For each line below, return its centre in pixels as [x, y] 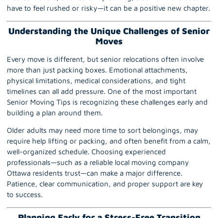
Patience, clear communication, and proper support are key [105, 184]
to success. [25, 195]
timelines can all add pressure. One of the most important [102, 91]
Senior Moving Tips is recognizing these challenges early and [107, 102]
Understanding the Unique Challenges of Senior [109, 31]
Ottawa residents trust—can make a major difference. [95, 173]
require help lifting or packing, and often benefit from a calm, [109, 141]
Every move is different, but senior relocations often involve [105, 59]
